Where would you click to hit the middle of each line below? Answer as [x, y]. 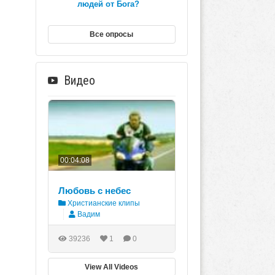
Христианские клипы [103, 203]
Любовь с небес [94, 191]
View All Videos [112, 267]
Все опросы [112, 34]
